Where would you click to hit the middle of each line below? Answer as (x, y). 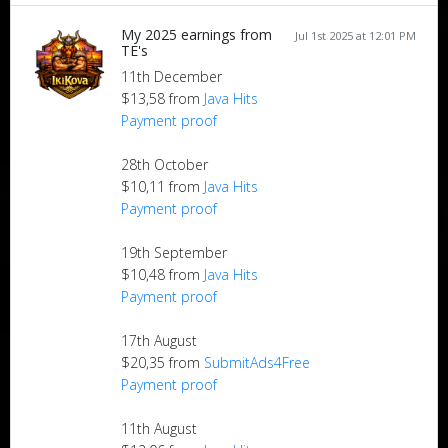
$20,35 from (162, 363)
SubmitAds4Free (257, 363)
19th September (174, 253)
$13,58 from (162, 99)
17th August (159, 341)
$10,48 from (162, 275)
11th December (171, 77)
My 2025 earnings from (196, 35)
